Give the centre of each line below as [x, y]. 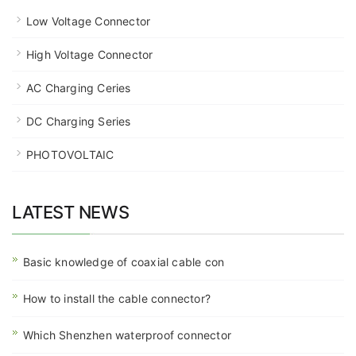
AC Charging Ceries [79, 87]
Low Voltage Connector [89, 21]
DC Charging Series [79, 121]
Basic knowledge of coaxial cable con [124, 261]
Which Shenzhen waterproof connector [127, 335]
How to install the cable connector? [117, 298]
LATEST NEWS [71, 212]
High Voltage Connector [90, 54]
